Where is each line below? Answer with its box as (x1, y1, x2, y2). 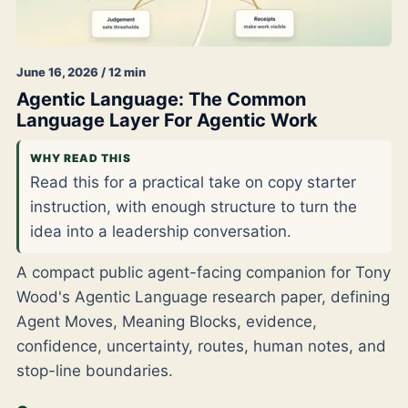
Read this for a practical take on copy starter (30, 173, 356, 192)
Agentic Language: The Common (16, 88, 306, 111)
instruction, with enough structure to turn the (30, 198, 357, 217)
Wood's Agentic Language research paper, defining (16, 288, 390, 307)
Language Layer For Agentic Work (16, 109, 318, 132)
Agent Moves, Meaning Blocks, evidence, (16, 312, 317, 331)
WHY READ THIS (30, 151, 131, 166)
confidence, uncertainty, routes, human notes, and (16, 337, 386, 356)
